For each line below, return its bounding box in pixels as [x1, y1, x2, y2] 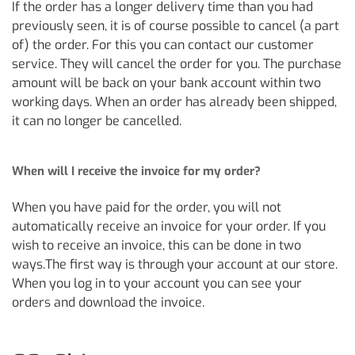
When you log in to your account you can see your [12, 275, 302, 292]
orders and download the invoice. [12, 294, 204, 311]
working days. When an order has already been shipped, [12, 94, 337, 110]
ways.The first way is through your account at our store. [12, 256, 338, 273]
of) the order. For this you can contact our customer [12, 36, 314, 53]
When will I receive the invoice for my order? [12, 163, 261, 179]
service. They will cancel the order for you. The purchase [12, 55, 342, 72]
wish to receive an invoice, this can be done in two [12, 237, 301, 254]
